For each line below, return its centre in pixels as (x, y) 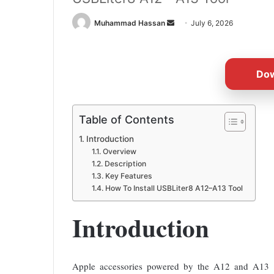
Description (125, 164)
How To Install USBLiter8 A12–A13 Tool (174, 188)
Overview (119, 152)
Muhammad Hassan (130, 23)
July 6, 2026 (212, 23)
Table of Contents (127, 120)
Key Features (128, 176)
